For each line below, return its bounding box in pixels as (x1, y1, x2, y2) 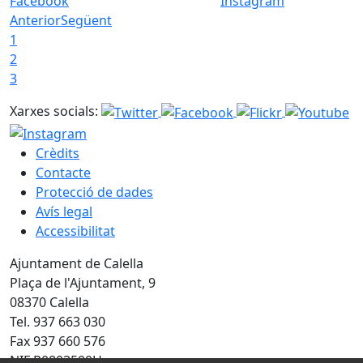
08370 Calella (10, 293, 89, 311)
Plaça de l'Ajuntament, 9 (10, 273, 156, 292)
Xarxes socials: (10, 102, 98, 121)
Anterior (10, 11, 61, 30)
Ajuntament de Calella (10, 254, 143, 272)
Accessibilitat (36, 221, 115, 240)
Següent (61, 11, 112, 30)
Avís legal (36, 202, 92, 220)
